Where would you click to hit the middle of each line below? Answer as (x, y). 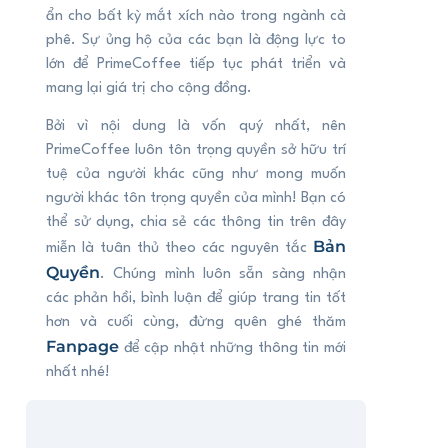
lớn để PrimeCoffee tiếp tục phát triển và (196, 64)
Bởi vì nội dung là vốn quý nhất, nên (196, 127)
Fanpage (82, 347)
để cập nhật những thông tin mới (232, 349)
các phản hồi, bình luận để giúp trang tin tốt (196, 299)
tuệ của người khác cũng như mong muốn (196, 175)
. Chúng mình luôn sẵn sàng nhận (223, 275)
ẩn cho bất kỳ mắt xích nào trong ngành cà (196, 16)
